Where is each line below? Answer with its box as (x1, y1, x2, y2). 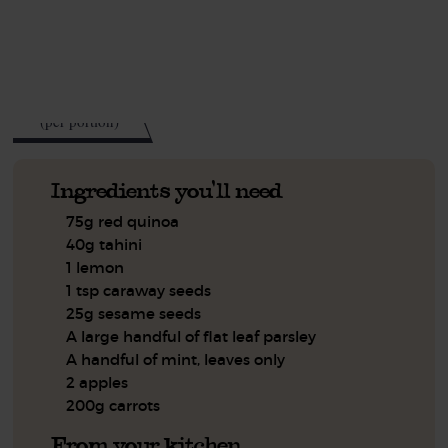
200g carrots (66, 396, 161, 415)
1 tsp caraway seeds (66, 281, 212, 300)
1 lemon (66, 258, 125, 277)
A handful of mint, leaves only (66, 350, 286, 369)
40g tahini (66, 235, 143, 254)
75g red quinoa (66, 212, 180, 231)
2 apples (66, 373, 129, 392)
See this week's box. (145, 63, 303, 83)
